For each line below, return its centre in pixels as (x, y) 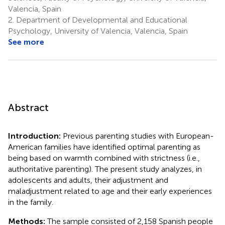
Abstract (28, 107)
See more (26, 42)
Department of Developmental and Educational (101, 20)
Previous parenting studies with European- (138, 136)
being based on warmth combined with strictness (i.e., (104, 158)
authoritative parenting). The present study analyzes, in (105, 169)
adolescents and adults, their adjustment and (88, 180)
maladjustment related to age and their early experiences (110, 191)
